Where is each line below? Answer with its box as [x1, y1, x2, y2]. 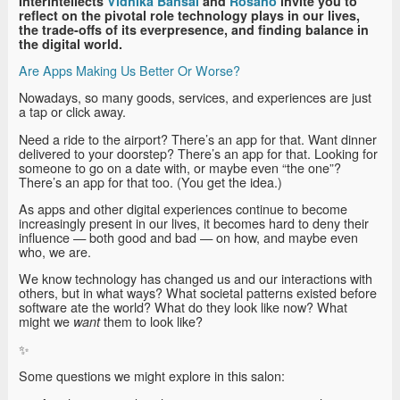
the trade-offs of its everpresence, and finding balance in [19, 20, 369, 38]
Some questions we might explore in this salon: [19, 366, 285, 386]
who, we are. [19, 242, 91, 262]
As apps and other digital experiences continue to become [19, 199, 347, 219]
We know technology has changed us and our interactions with [19, 269, 372, 288]
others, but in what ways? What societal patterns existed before [19, 283, 377, 303]
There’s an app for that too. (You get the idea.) [19, 171, 282, 191]
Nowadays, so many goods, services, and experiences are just [19, 87, 371, 107]
